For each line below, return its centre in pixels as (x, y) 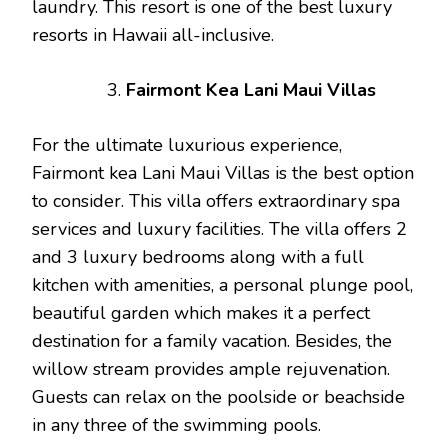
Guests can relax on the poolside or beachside (218, 397)
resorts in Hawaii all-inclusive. (153, 35)
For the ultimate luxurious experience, (187, 145)
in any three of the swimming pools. (176, 425)
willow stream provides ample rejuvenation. (211, 369)
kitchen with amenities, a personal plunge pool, (222, 285)
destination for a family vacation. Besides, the (212, 341)
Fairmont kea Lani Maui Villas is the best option (223, 173)
